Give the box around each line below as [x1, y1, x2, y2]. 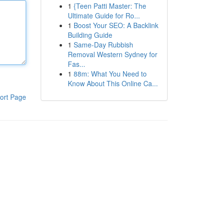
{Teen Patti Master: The [73, 1, 146, 11]
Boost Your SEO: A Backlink [73, 20, 158, 30]
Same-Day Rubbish [73, 40, 133, 49]
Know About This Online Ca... [67, 78, 158, 88]
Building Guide [67, 30, 112, 40]
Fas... [67, 59, 85, 69]
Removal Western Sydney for [67, 49, 157, 59]
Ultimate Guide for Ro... [67, 11, 140, 20]
